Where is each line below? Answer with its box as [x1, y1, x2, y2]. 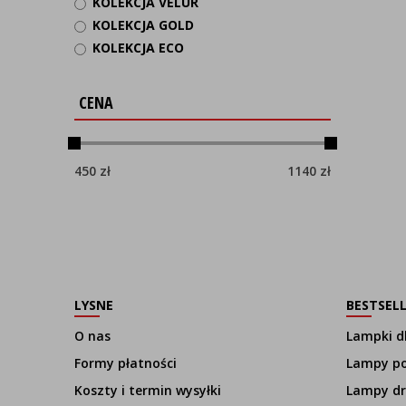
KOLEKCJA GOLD [92, 16, 194, 34]
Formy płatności [74, 354, 177, 372]
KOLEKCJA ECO [92, 39, 184, 56]
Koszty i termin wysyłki [74, 382, 221, 399]
